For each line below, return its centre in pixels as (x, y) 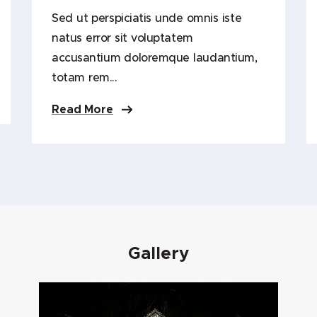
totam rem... (85, 77)
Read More (82, 109)
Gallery (158, 254)
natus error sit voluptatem (122, 38)
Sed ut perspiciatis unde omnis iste (147, 18)
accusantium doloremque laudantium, (155, 58)
